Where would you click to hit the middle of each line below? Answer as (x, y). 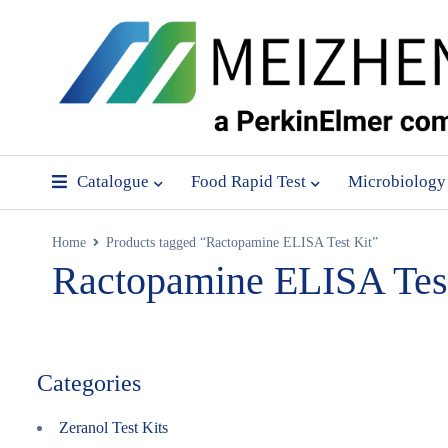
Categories (89, 383)
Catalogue (113, 181)
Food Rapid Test (248, 181)
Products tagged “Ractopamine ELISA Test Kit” (242, 242)
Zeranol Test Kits (113, 427)
